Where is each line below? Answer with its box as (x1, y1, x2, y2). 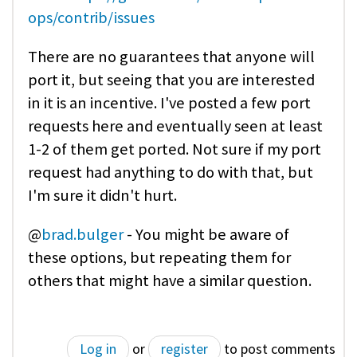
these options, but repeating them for (28, 247, 291, 269)
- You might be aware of (124, 224, 289, 245)
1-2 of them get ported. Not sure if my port (28, 138, 321, 159)
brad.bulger (41, 224, 124, 245)
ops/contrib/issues (28, 6, 155, 28)
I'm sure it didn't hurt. (28, 184, 177, 206)
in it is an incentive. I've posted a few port (28, 92, 311, 113)
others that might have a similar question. (28, 270, 315, 292)
